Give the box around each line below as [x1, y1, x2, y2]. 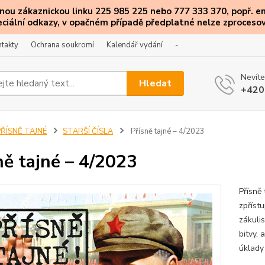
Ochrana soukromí [31, 40, 94, 50]
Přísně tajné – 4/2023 [128, 126, 205, 137]
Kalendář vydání [106, 40, 163, 50]
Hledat [139, 76, 172, 90]
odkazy [27, 17, 57, 28]
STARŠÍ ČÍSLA [62, 126, 113, 137]
